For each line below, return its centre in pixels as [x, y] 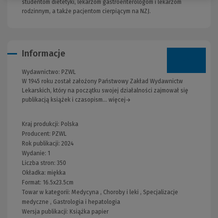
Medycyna [85, 192]
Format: [32, 182]
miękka [56, 173]
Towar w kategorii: [47, 192]
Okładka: [35, 173]
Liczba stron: [39, 163]
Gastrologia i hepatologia [87, 202]
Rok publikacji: [42, 143]
